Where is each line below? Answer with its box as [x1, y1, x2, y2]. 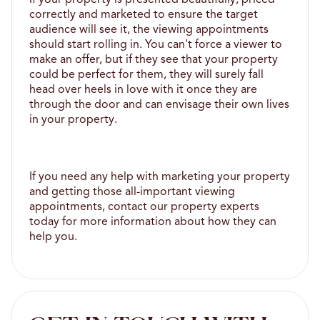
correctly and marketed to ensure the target [29, 9, 258, 21]
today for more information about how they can [29, 216, 276, 228]
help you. [29, 231, 77, 243]
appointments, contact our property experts [29, 201, 259, 213]
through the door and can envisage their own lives [29, 99, 289, 111]
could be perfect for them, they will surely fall [29, 69, 264, 81]
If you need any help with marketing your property [29, 171, 290, 183]
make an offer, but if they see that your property [29, 54, 278, 66]
